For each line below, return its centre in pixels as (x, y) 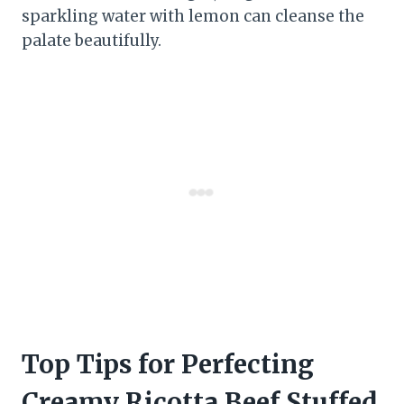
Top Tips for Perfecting (168, 365)
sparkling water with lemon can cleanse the (193, 17)
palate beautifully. (92, 41)
